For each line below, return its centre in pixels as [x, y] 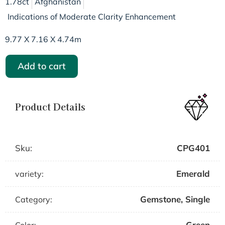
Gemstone [160, 199]
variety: [29, 174]
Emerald [193, 174]
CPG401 [193, 148]
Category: [34, 200]
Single [198, 199]
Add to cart [42, 66]
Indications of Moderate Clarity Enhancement [92, 16]
